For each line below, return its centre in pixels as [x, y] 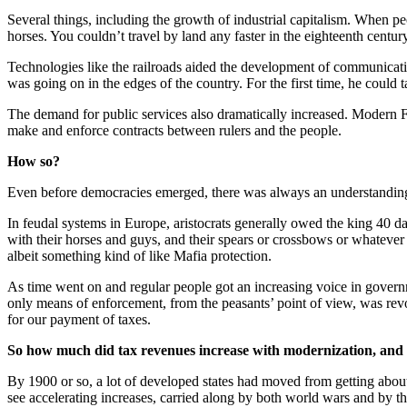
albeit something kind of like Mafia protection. [139, 255]
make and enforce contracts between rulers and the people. [174, 130]
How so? [34, 161]
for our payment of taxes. [79, 319]
